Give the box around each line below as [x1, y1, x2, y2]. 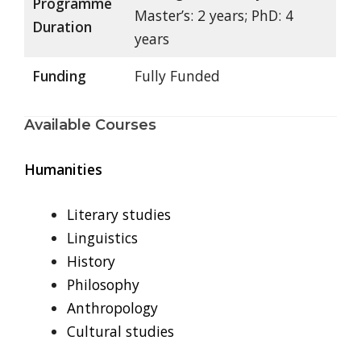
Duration [31, 17, 92, 37]
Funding [31, 66, 86, 86]
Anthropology [66, 297, 158, 317]
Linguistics [66, 227, 138, 247]
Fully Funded [134, 66, 220, 86]
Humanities [24, 160, 102, 180]
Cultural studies [66, 321, 174, 341]
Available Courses [24, 116, 156, 135]
